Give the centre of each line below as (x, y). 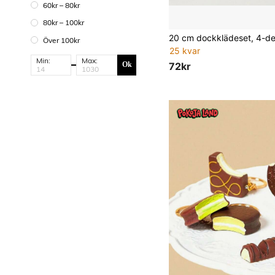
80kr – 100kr (64, 23)
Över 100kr (61, 40)
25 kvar (185, 51)
